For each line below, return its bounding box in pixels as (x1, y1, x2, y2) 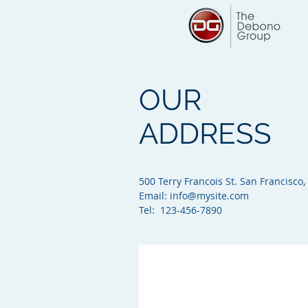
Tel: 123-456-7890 (139, 203, 222, 217)
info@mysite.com (170, 189, 249, 202)
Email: (139, 189, 170, 202)
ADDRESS (139, 117, 272, 151)
